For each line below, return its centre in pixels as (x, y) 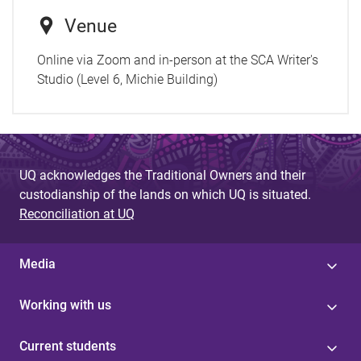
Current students (68, 346)
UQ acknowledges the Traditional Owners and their (162, 175)
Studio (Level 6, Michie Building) (127, 80)
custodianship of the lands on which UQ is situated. (165, 194)
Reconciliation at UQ (77, 214)
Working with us (65, 305)
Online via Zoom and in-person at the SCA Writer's (177, 60)
